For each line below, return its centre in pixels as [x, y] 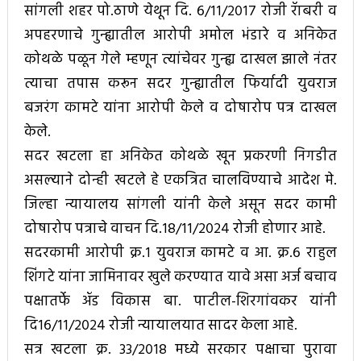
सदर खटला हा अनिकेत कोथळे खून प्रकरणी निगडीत [180, 157]
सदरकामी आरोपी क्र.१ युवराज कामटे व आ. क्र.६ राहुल [180, 254]
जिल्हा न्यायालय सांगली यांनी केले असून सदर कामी [180, 205]
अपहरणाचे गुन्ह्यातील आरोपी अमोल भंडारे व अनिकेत [180, 36]
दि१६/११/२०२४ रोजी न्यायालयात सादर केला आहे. [160, 326]
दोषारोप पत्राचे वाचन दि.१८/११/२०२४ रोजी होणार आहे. [174, 230]
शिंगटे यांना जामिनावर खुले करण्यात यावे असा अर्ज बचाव [180, 278]
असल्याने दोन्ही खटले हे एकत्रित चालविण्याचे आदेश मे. [180, 181]
